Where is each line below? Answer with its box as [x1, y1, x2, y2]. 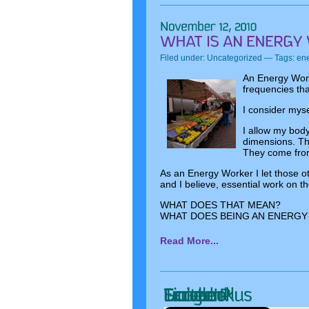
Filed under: [160, 53, 207, 63]
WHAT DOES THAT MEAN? [160, 199, 281, 210]
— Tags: [262, 53, 297, 63]
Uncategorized [207, 53, 262, 63]
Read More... [160, 235, 219, 246]
